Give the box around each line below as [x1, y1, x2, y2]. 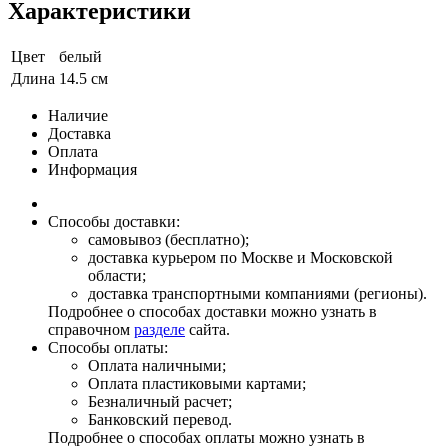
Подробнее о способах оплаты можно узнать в [48, 428, 365, 446]
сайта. [185, 320, 230, 338]
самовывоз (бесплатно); [88, 230, 249, 248]
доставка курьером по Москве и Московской [88, 248, 393, 266]
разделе [134, 320, 185, 338]
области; [88, 266, 146, 284]
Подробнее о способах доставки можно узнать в [48, 302, 377, 320]
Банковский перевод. [88, 410, 232, 428]
